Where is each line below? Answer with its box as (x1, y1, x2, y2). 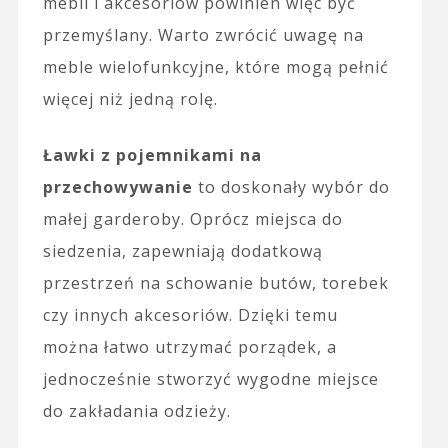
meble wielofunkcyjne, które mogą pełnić (42, 55, 389, 78)
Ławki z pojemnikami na (42, 143, 262, 166)
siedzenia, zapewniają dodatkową (42, 239, 323, 262)
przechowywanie (42, 175, 193, 198)
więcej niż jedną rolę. (42, 87, 218, 110)
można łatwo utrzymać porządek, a (42, 335, 337, 358)
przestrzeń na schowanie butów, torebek (42, 271, 389, 294)
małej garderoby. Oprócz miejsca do (42, 207, 343, 230)
